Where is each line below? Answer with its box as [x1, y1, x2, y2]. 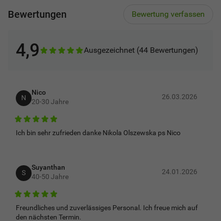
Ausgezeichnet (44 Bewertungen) [84, 45, 198, 55]
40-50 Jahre [32, 172, 69, 181]
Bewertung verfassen [132, 9, 205, 19]
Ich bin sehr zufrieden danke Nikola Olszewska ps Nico [16, 129, 181, 137]
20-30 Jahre [32, 97, 69, 106]
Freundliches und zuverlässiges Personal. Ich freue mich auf [16, 204, 198, 212]
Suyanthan [32, 163, 65, 171]
